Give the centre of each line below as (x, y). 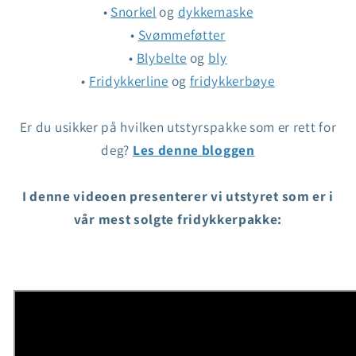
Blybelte (162, 58)
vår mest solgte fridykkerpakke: (178, 219)
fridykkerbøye (232, 81)
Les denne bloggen (193, 150)
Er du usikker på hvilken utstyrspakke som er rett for (178, 127)
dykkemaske (215, 12)
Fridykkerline (128, 81)
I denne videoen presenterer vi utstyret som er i (178, 196)
